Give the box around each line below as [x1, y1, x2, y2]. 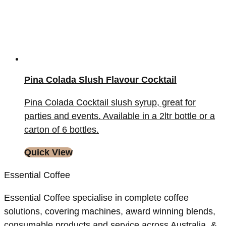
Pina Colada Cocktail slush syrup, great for [24, 97, 196, 108]
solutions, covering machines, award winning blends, [4, 206, 215, 217]
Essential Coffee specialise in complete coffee [4, 193, 189, 203]
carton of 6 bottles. [24, 125, 99, 135]
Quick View [24, 147, 73, 158]
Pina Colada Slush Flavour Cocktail [24, 75, 177, 85]
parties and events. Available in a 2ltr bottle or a [24, 111, 215, 122]
